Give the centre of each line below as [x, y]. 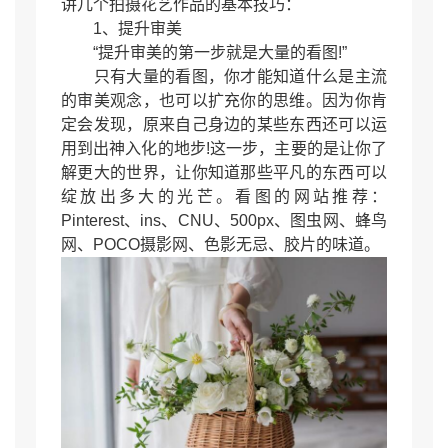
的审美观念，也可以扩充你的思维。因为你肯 [224, 101]
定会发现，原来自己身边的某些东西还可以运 [224, 125]
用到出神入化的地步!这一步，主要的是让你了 [224, 149]
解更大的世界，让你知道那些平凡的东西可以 [224, 173]
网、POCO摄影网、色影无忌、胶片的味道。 [220, 245]
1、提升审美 [121, 29]
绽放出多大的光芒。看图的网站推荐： [224, 197]
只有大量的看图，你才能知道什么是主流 [224, 77]
